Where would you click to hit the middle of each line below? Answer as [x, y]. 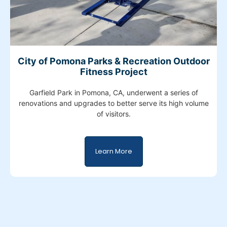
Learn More [113, 151]
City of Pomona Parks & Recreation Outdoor [113, 61]
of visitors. [113, 113]
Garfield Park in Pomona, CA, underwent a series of [113, 92]
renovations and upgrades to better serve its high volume [113, 103]
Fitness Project [113, 71]
